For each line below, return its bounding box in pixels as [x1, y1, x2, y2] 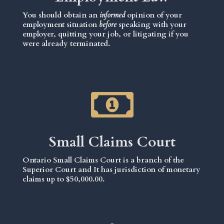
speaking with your [116, 19, 186, 29]
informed [99, 9, 125, 20]
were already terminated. [22, 38, 110, 48]
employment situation [22, 19, 99, 29]
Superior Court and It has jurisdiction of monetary [22, 164, 200, 174]
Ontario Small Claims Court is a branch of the [22, 154, 184, 165]
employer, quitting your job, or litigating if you [22, 28, 188, 39]
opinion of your [125, 9, 182, 20]
